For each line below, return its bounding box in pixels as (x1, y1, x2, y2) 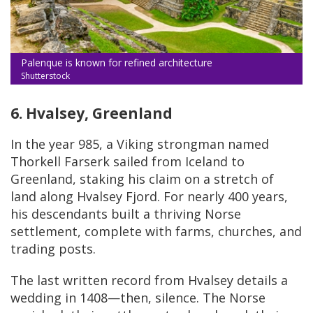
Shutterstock (21, 69, 70, 82)
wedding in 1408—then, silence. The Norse (10, 289, 265, 306)
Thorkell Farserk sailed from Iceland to (10, 152, 245, 170)
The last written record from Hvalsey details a (10, 271, 288, 289)
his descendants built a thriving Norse (10, 205, 241, 222)
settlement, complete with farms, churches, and (10, 222, 302, 240)
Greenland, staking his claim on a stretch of (10, 170, 274, 187)
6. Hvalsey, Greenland (10, 103, 173, 123)
